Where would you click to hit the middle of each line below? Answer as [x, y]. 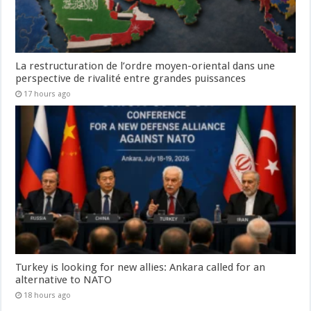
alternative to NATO [64, 280]
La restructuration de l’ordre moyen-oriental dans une [145, 66]
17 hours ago [48, 94]
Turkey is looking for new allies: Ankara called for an [141, 268]
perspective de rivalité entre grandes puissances [131, 78]
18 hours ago [48, 296]
